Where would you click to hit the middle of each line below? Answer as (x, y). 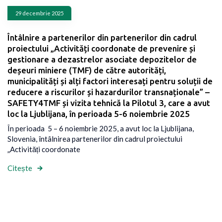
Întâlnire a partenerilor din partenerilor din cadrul (102, 37)
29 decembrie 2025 (39, 13)
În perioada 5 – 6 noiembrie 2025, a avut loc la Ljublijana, (101, 128)
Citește (20, 168)
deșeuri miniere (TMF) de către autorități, (87, 70)
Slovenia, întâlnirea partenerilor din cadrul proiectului (95, 139)
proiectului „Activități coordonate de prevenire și (101, 48)
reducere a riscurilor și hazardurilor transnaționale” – (109, 92)
